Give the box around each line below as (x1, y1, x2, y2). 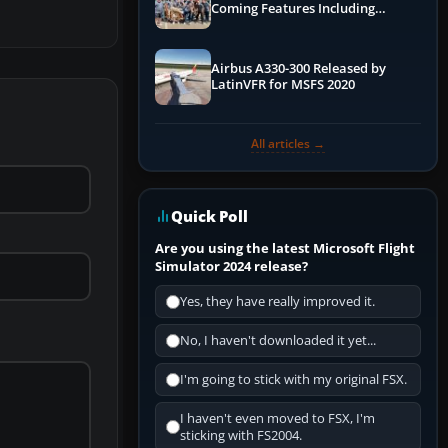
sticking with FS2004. (180, 427, 302, 445)
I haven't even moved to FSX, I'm (180, 410, 375, 428)
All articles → (251, 135, 325, 153)
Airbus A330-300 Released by (211, 60, 386, 78)
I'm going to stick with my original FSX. (180, 371, 407, 389)
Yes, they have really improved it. (180, 293, 375, 311)
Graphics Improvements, (211, 16, 363, 34)
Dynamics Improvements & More (211, 32, 414, 50)
